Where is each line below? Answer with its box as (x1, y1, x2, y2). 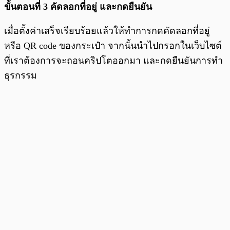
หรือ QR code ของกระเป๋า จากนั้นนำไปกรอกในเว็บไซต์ (4, 40, 222, 51)
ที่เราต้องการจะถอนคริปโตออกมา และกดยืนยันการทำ (4, 55, 223, 66)
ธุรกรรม (4, 70, 37, 81)
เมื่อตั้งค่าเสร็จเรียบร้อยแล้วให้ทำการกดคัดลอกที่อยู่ (4, 25, 210, 36)
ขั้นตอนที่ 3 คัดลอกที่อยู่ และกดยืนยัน (4, 1, 152, 12)
